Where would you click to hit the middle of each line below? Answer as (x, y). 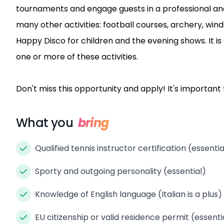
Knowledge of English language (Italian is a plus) (128, 194)
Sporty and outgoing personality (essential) (120, 171)
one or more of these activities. (78, 56)
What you (46, 122)
